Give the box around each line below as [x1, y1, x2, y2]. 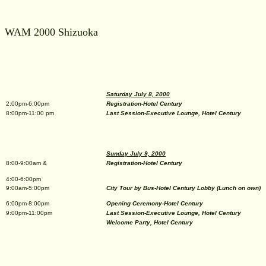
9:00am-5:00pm [6, 185, 49, 191]
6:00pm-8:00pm [6, 200, 49, 207]
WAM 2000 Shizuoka [5, 26, 98, 38]
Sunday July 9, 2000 [106, 150, 166, 157]
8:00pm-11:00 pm [6, 110, 54, 116]
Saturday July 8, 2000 [106, 91, 170, 97]
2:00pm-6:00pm [6, 100, 49, 107]
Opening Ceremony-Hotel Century [106, 200, 203, 207]
